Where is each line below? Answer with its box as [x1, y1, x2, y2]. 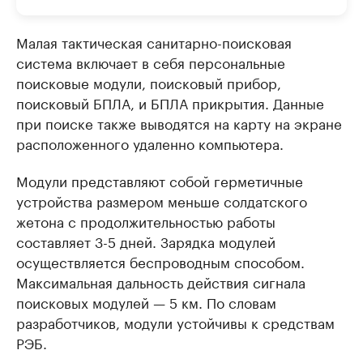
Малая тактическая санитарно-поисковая [16, 31, 292, 52]
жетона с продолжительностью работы [16, 210, 275, 231]
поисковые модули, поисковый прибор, [16, 71, 281, 92]
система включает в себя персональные [16, 51, 285, 72]
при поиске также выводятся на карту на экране [16, 112, 342, 133]
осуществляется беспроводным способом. [16, 250, 305, 271]
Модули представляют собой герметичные [16, 169, 303, 190]
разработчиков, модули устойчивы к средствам [16, 311, 335, 332]
